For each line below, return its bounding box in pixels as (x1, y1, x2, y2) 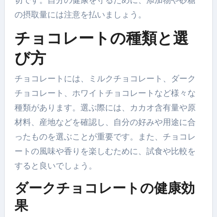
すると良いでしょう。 (14, 160, 97, 171)
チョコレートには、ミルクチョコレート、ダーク (14, 73, 196, 84)
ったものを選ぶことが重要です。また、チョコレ (14, 131, 196, 142)
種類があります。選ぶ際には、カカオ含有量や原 (14, 102, 196, 113)
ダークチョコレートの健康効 (14, 179, 195, 196)
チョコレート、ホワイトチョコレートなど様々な (14, 87, 196, 98)
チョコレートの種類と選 (14, 29, 188, 48)
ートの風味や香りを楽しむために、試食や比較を (14, 145, 196, 156)
